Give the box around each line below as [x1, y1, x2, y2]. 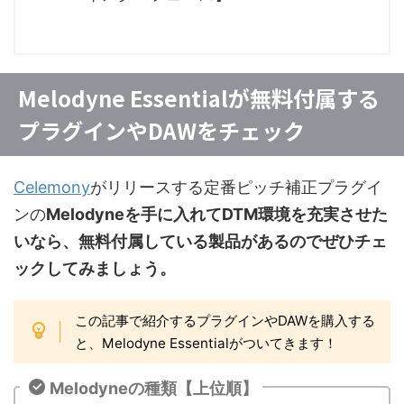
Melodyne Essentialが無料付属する [18, 81, 380, 114]
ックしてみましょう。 [14, 258, 176, 278]
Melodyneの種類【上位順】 [50, 378, 258, 398]
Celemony [14, 177, 90, 197]
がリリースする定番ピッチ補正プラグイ [90, 177, 382, 197]
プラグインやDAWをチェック [18, 114, 305, 146]
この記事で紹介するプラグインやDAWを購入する [74, 311, 375, 329]
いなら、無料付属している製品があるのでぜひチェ [14, 231, 387, 251]
